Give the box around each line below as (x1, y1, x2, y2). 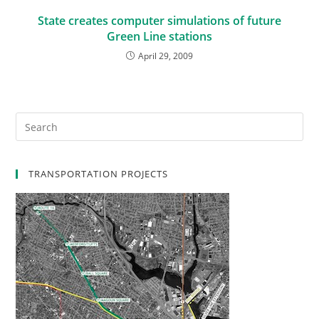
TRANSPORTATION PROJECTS (28, 167, 169, 180)
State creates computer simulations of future (38, 13, 281, 28)
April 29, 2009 (138, 50, 193, 62)
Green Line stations (107, 28, 212, 44)
